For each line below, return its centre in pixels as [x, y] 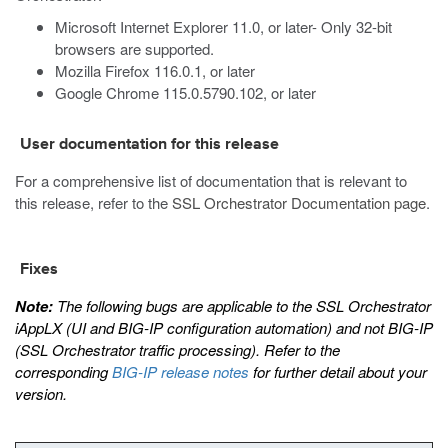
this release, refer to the [93, 202]
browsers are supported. [134, 48]
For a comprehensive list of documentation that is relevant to [211, 180]
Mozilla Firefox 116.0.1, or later [155, 70]
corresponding [63, 371]
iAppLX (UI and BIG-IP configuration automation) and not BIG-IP [224, 327]
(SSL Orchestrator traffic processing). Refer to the [177, 349]
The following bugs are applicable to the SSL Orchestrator [242, 305]
